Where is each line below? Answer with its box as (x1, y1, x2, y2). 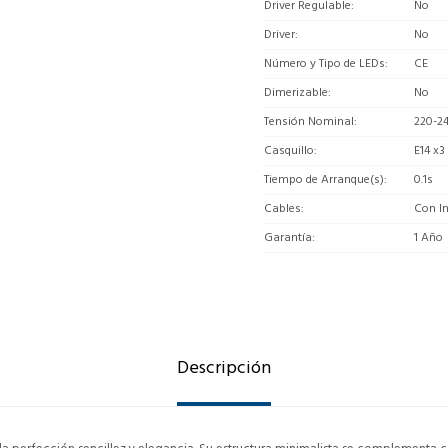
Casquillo (264, 140, 314, 160)
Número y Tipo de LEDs (264, 53, 385, 73)
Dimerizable (264, 82, 328, 102)
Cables (264, 198, 301, 218)
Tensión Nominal (264, 111, 354, 131)
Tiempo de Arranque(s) (264, 169, 384, 189)
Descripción (177, 352, 271, 382)
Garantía (264, 227, 312, 247)
